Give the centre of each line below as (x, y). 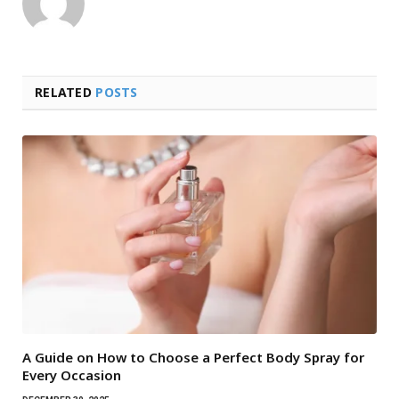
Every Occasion (72, 375)
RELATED (65, 92)
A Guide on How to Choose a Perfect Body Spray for (193, 358)
